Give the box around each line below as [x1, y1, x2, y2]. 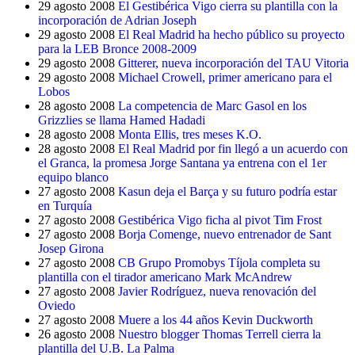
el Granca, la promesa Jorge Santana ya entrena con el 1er [38, 156, 326, 170]
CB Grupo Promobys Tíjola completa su [118, 256, 320, 269]
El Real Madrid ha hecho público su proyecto [118, 28, 345, 41]
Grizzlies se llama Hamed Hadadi [38, 113, 205, 127]
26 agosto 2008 [38, 327, 115, 341]
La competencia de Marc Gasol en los [118, 99, 307, 113]
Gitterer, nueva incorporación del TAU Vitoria [118, 56, 349, 70]
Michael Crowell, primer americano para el [118, 71, 332, 84]
